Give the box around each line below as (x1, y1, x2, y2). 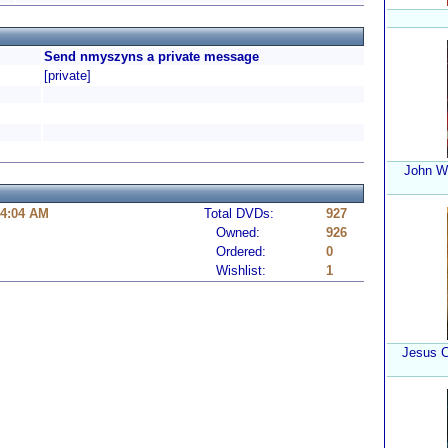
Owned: (204, 225, 260, 240)
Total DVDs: (204, 206, 274, 221)
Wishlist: (204, 263, 266, 278)
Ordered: (204, 244, 266, 259)
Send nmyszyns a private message (44, 49, 259, 64)
